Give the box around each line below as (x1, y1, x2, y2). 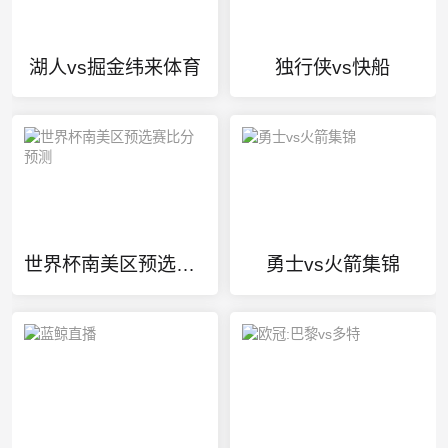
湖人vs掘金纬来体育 (28, 56, 201, 78)
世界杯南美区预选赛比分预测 (175, 253, 195, 275)
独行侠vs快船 (275, 56, 391, 78)
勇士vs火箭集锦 (265, 253, 400, 275)
